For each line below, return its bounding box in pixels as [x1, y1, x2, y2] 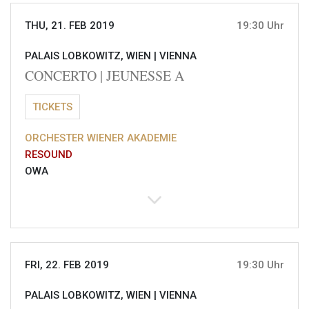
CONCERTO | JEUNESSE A [25, 66, 184, 86]
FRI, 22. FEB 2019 [25, 259, 109, 272]
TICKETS [32, 101, 72, 114]
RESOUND [25, 148, 72, 161]
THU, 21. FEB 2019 [25, 19, 114, 32]
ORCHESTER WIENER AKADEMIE [25, 132, 177, 145]
